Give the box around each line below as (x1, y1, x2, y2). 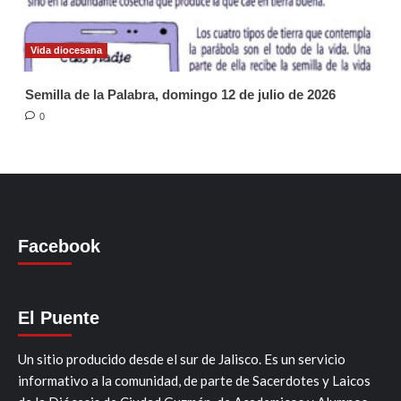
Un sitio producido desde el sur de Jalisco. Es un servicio (18, 350, 346, 367)
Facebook (18, 235, 100, 256)
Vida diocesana (30, 44, 102, 55)
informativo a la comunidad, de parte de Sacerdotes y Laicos (18, 371, 371, 388)
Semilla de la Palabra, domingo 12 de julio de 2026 (24, 86, 336, 102)
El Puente (18, 307, 99, 328)
